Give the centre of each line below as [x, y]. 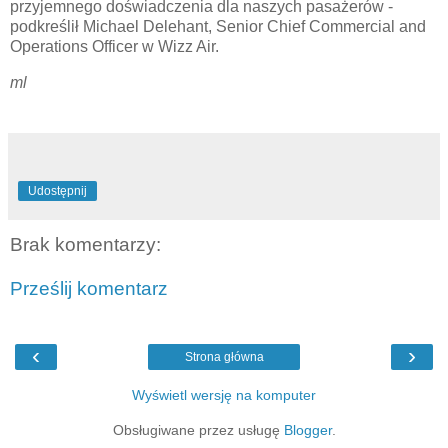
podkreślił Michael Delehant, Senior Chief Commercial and [218, 27]
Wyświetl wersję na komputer [224, 395]
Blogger [307, 430]
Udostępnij [57, 191]
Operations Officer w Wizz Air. [114, 47]
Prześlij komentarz [89, 288]
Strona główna [224, 357]
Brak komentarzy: [85, 245]
